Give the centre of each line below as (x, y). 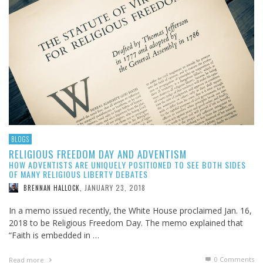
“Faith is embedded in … (54, 235)
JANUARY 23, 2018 (115, 188)
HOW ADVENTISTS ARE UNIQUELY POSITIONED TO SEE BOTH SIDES (127, 165)
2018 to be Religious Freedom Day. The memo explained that (126, 223)
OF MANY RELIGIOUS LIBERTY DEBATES (78, 174)
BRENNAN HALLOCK (52, 188)
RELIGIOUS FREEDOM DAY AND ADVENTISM (98, 154)
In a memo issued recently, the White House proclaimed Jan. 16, (130, 211)
